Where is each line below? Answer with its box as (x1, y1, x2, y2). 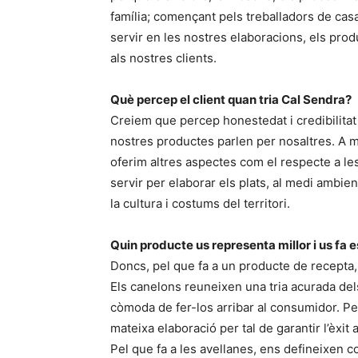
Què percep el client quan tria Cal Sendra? (110, 92, 352, 107)
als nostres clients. (110, 50, 217, 66)
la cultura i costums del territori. (110, 196, 290, 211)
